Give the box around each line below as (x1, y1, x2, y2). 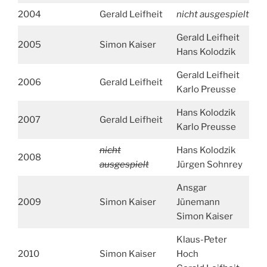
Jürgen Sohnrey (176, 159, 243, 170)
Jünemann (176, 196, 220, 207)
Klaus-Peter (176, 234, 227, 245)
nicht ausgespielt (176, 8, 249, 20)
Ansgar (176, 182, 207, 193)
